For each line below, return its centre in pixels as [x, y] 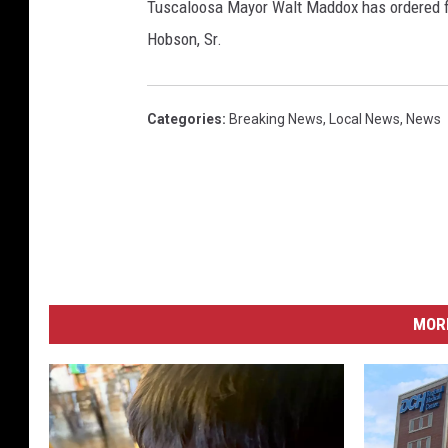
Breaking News [276, 119]
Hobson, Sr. [184, 39]
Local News [364, 119]
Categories [184, 119]
